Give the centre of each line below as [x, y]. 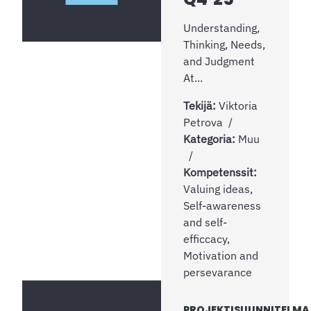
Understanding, [221, 27]
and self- [205, 222]
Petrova [203, 122]
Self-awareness [222, 205]
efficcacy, [207, 238]
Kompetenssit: [220, 172]
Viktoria [238, 105]
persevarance [218, 272]
